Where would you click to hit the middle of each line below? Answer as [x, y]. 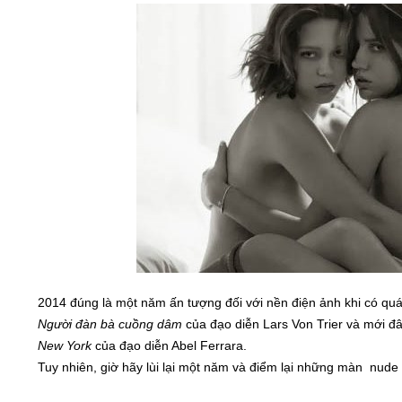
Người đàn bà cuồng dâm [110, 324]
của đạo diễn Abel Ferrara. [171, 345]
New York [66, 345]
